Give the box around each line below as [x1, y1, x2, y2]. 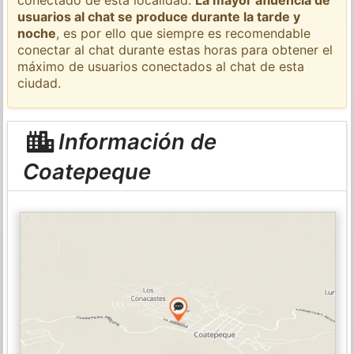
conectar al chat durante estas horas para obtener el [17, 41, 333, 58]
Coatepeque [22, 157, 151, 185]
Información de [52, 127, 217, 155]
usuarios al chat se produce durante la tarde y [17, 8, 301, 24]
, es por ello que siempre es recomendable [56, 24, 311, 41]
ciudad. [17, 74, 62, 91]
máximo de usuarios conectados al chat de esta [17, 58, 305, 74]
